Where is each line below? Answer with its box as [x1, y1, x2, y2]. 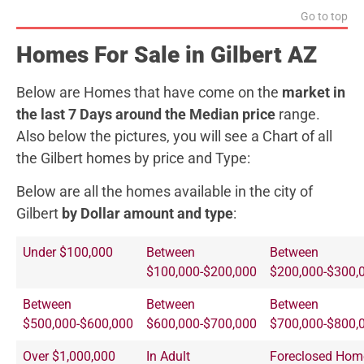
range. [275, 105, 320, 123]
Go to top [301, 9, 348, 24]
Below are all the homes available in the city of [16, 183, 313, 201]
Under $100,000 [23, 244, 113, 260]
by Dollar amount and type [62, 205, 233, 223]
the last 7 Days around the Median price [16, 105, 275, 123]
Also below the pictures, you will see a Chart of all [16, 127, 332, 145]
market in [279, 83, 345, 101]
